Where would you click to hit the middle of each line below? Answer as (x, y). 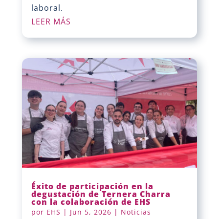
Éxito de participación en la (92, 186)
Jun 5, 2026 (90, 212)
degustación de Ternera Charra (101, 194)
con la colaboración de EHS (91, 202)
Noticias (136, 212)
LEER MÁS (51, 22)
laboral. (47, 8)
